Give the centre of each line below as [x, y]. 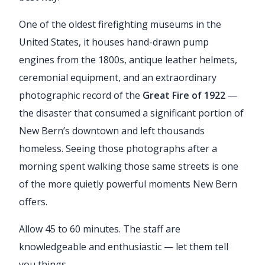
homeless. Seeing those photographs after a [118, 148]
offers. [33, 201]
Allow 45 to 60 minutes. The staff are [100, 229]
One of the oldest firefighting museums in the [120, 24]
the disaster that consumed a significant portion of [131, 113]
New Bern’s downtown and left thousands [112, 130]
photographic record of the [81, 95]
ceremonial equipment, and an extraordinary [118, 77]
